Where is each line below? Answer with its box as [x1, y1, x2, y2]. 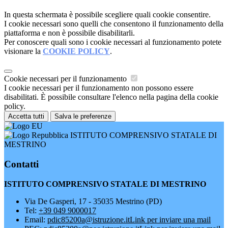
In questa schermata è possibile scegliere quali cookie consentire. [4, 10, 211, 19]
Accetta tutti [8, 112, 44, 121]
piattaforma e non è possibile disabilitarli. [4, 28, 135, 38]
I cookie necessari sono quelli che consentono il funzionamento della [4, 19, 223, 28]
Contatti [4, 158, 39, 169]
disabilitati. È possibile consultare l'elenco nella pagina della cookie [4, 93, 218, 102]
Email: [24, 215, 47, 224]
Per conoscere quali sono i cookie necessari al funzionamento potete [4, 38, 221, 47]
